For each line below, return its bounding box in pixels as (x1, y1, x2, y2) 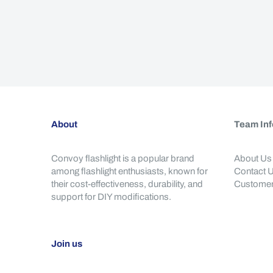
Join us (51, 239, 82, 249)
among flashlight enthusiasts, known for (51, 166, 208, 176)
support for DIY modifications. (51, 192, 171, 202)
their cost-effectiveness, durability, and (51, 179, 203, 189)
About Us (234, 154, 272, 163)
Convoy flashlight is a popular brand (51, 154, 194, 163)
